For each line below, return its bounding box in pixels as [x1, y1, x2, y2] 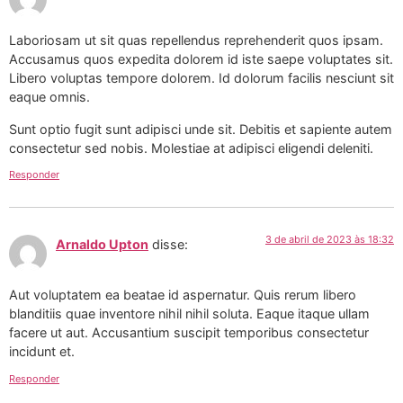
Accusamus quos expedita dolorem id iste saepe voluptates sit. [9, 51, 393, 67]
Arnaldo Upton [56, 237, 148, 253]
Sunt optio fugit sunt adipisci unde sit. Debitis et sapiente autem [9, 121, 392, 137]
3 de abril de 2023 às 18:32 [265, 233, 394, 246]
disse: [152, 237, 188, 253]
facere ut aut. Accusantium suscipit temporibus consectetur [9, 325, 369, 341]
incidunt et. [9, 344, 75, 360]
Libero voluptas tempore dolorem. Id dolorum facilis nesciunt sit [9, 70, 394, 86]
